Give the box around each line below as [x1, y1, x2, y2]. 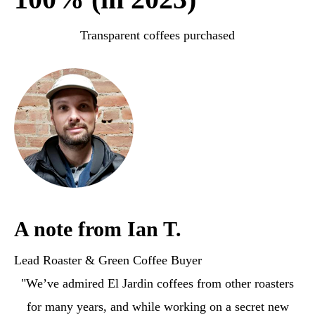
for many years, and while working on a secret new [26, 299, 289, 314]
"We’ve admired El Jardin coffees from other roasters [21, 276, 294, 290]
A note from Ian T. [14, 217, 181, 240]
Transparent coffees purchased [80, 27, 235, 42]
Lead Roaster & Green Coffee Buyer [14, 252, 202, 267]
